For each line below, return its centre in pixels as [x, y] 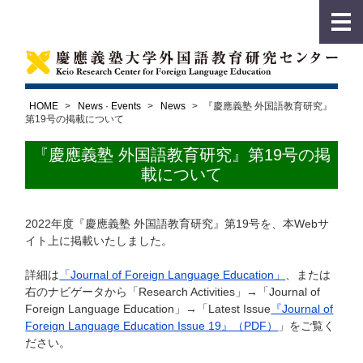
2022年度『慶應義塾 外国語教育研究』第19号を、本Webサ [177, 223]
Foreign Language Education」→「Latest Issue [148, 308]
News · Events [110, 106]
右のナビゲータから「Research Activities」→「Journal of [173, 291]
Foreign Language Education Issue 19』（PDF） [152, 325]
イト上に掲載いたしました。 [99, 240]
